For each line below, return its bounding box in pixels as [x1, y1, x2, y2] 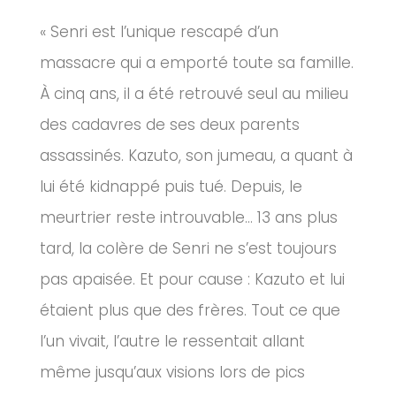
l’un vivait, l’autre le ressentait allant [40, 331, 305, 353]
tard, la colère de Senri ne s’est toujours [40, 238, 337, 260]
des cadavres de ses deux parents [40, 114, 300, 136]
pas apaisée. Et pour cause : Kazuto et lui [40, 269, 345, 291]
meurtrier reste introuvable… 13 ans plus [40, 207, 338, 229]
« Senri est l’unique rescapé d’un [40, 21, 278, 43]
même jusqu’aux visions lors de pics [40, 362, 305, 384]
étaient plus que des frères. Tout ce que [40, 300, 340, 322]
